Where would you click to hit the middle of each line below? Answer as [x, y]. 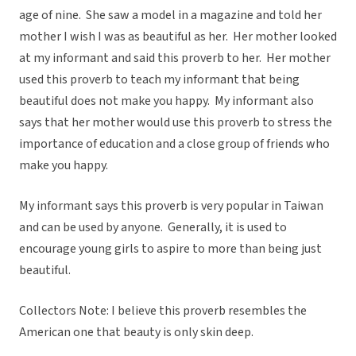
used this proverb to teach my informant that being [159, 80]
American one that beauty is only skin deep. [136, 333]
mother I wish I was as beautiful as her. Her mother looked [178, 37]
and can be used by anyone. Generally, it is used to [153, 228]
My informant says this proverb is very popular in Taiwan [171, 206]
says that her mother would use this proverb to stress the [176, 123]
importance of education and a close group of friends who [174, 144]
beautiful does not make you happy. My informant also [166, 101]
